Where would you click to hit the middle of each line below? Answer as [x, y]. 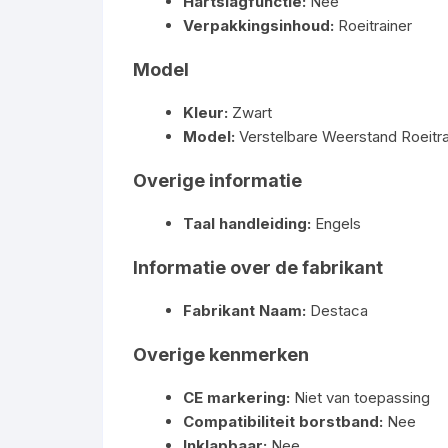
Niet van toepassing [360, 397]
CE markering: [236, 397]
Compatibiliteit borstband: [283, 421]
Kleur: [205, 112]
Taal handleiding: [247, 223]
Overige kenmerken [221, 354]
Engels [336, 223]
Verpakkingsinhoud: [258, 25]
